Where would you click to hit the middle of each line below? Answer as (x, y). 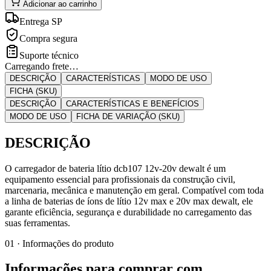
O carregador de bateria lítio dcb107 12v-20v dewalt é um (115, 168)
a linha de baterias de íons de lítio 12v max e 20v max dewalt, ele (129, 201)
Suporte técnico (49, 55)
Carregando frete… (42, 66)
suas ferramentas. (38, 223)
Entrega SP (41, 21)
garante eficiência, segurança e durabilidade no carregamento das (128, 212)
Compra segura (48, 38)
